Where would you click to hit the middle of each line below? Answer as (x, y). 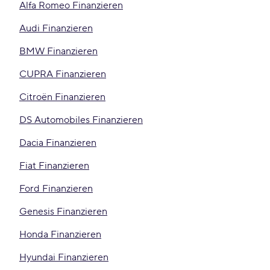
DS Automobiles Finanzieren (81, 120)
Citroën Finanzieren (62, 97)
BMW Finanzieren (58, 51)
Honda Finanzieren (60, 234)
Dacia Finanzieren (58, 143)
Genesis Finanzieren (63, 212)
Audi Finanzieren (56, 28)
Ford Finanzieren (56, 189)
